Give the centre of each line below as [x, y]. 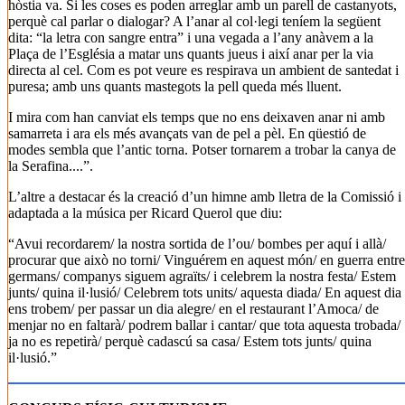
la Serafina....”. [51, 166]
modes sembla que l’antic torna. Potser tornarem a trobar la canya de [202, 150]
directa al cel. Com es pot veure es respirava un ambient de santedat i [203, 70]
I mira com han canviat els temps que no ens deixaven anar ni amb [197, 117]
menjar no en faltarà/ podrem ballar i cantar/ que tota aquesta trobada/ [204, 325]
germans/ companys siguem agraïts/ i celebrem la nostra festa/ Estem [202, 276]
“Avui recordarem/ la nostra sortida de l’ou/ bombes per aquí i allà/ [197, 244]
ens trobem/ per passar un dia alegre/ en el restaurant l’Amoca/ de [193, 309]
